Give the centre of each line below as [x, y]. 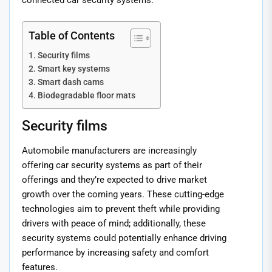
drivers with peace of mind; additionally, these [114, 223]
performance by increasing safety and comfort [115, 252]
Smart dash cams [70, 82]
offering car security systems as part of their [112, 165]
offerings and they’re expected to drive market [114, 179]
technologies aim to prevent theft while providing [121, 209]
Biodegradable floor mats [86, 95]
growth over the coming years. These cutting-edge [123, 194]
